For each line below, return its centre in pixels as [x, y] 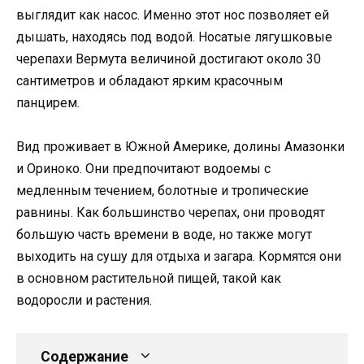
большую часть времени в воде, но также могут [164, 234]
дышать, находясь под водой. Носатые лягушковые [174, 37]
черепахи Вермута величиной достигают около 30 [169, 58]
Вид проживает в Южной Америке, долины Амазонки [180, 146]
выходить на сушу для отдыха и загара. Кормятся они [179, 256]
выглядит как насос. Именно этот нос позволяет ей [173, 15]
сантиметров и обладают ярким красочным [149, 80]
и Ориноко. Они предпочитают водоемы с [143, 168]
